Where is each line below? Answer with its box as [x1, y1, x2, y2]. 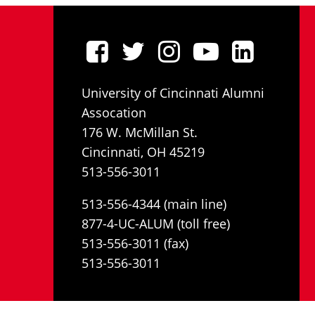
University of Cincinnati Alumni [82, 84, 264, 101]
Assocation [82, 104, 146, 121]
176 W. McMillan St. [82, 124, 198, 141]
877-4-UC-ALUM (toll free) [82, 215, 230, 232]
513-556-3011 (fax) [82, 235, 188, 252]
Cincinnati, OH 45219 [82, 143, 205, 160]
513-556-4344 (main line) [82, 195, 226, 212]
